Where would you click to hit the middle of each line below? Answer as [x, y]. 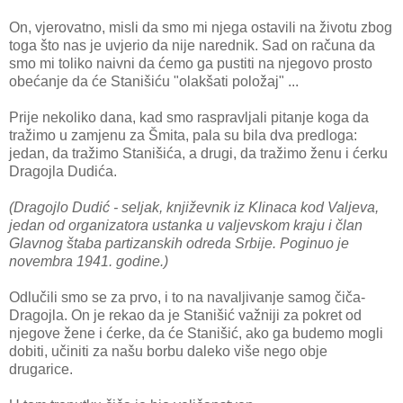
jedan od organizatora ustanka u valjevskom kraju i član [186, 226]
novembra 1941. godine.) [89, 262]
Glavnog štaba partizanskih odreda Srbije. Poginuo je [179, 244]
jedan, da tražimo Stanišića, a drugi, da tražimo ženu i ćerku [198, 154]
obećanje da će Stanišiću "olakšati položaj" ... [154, 82]
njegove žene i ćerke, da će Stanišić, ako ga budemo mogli [196, 334]
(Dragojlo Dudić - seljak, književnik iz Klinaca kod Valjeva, [194, 208]
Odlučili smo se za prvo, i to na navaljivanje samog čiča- [187, 298]
